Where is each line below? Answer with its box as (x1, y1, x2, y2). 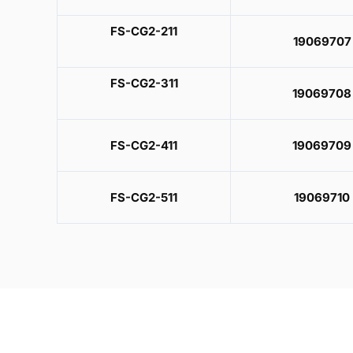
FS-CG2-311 (110, 75, 178, 91)
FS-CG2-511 (110, 189, 177, 205)
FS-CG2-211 (110, 23, 177, 39)
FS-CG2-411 (110, 137, 177, 153)
